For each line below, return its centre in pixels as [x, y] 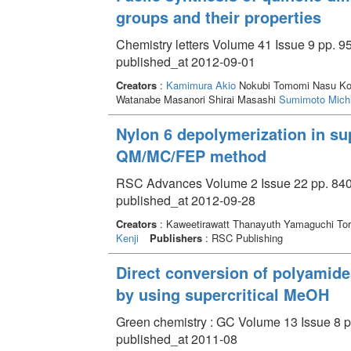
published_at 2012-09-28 [185, 200]
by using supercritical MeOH [222, 294]
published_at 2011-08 [176, 338]
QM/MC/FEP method [191, 155]
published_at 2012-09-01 [185, 61]
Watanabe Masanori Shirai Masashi [197, 99]
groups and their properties [218, 16]
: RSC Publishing [242, 237]
